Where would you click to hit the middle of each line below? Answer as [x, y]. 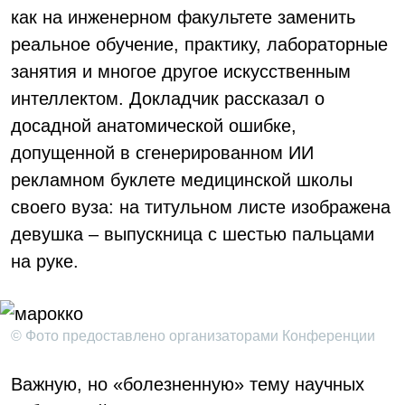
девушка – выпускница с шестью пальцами [193, 234]
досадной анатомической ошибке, [154, 126]
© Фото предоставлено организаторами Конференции [193, 336]
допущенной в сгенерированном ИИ [162, 153]
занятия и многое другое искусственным [181, 71]
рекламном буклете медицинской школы [182, 180]
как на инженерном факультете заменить [183, 17]
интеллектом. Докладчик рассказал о [168, 99]
